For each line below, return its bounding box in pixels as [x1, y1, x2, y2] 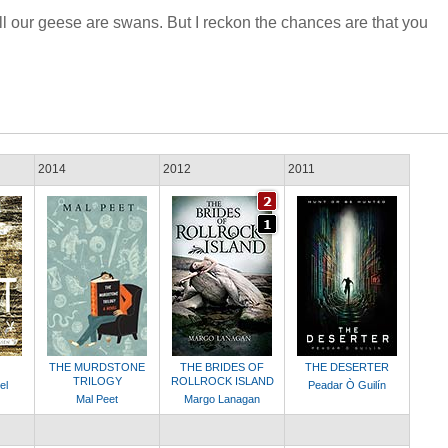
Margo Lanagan [184, 393, 260, 405]
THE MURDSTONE [49, 361, 145, 373]
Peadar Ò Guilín [308, 379, 386, 391]
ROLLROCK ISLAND [170, 375, 274, 387]
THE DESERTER [305, 361, 389, 373]
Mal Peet [76, 393, 118, 405]
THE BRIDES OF [180, 361, 264, 373]
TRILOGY [72, 375, 122, 387]
